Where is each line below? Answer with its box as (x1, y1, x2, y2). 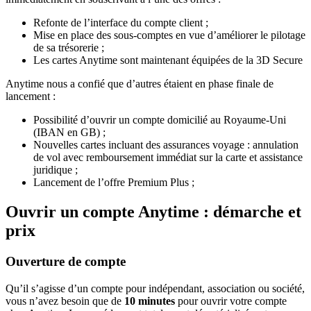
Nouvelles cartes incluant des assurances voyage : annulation (33, 139, 299, 151)
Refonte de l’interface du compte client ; (33, 17, 208, 29)
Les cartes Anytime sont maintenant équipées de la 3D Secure (33, 54, 303, 67)
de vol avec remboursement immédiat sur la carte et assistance (33, 151, 303, 164)
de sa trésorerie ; (33, 42, 104, 54)
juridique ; (33, 164, 78, 176)
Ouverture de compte (6, 254, 126, 269)
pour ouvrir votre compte (178, 294, 287, 307)
